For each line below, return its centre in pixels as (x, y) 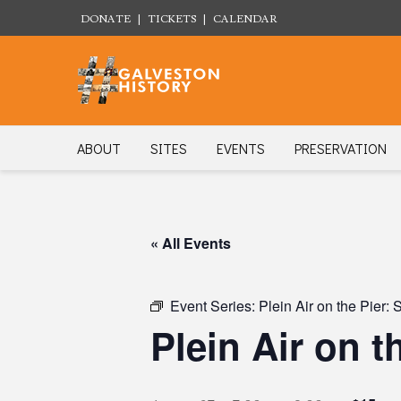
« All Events (191, 243)
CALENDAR (245, 20)
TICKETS (172, 20)
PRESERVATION (341, 148)
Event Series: (214, 306)
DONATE (106, 20)
